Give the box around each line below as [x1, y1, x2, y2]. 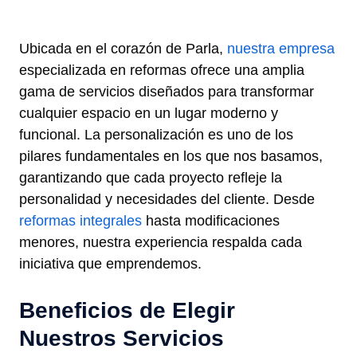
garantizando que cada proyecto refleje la [19, 170, 282, 186]
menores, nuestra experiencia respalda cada [19, 234, 302, 251]
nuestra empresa [227, 41, 335, 57]
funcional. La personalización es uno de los [19, 127, 293, 143]
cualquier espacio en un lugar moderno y [19, 105, 278, 122]
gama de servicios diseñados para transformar [19, 84, 314, 100]
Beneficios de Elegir [19, 298, 235, 324]
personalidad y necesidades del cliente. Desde [19, 191, 315, 208]
